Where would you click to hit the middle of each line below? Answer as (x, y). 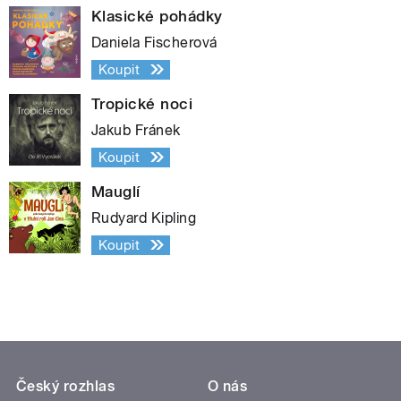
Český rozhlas (66, 386)
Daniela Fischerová (154, 42)
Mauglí (116, 191)
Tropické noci (142, 103)
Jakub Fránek (136, 130)
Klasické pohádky (157, 16)
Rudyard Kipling (144, 218)
